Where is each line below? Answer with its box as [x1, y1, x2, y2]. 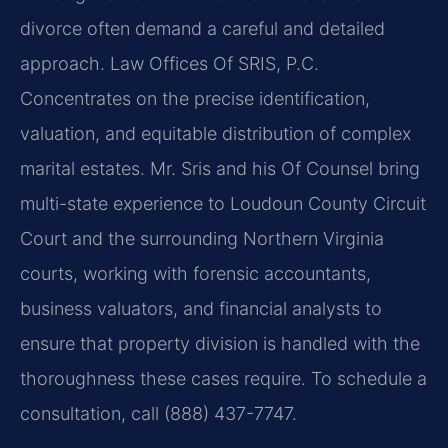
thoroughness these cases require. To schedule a [20, 367, 427, 389]
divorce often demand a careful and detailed [20, 17, 385, 39]
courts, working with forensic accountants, [20, 262, 371, 284]
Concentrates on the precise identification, [20, 87, 370, 109]
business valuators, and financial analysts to [20, 297, 382, 319]
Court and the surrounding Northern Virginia [20, 227, 384, 249]
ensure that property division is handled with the [20, 332, 420, 354]
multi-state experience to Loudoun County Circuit [20, 192, 426, 214]
